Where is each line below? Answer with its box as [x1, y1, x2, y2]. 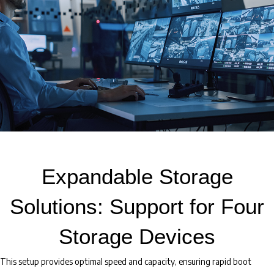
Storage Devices [59, 224, 215, 248]
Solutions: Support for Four [10, 194, 264, 218]
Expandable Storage [41, 165, 233, 188]
